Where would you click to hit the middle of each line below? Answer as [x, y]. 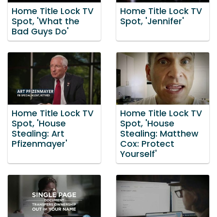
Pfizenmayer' [39, 144]
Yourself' [139, 154]
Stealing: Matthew [159, 133]
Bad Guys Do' [40, 32]
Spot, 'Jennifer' [152, 22]
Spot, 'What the [46, 22]
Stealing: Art [38, 133]
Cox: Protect [147, 144]
